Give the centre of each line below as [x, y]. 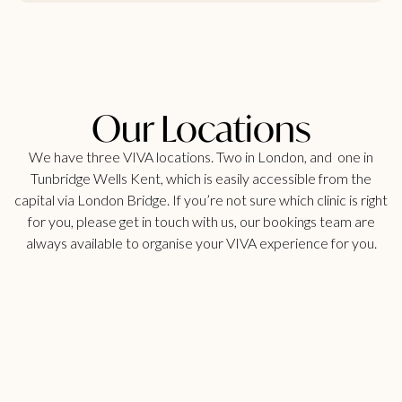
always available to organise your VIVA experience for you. [201, 243]
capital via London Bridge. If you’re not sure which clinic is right [201, 200]
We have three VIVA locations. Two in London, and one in [201, 157]
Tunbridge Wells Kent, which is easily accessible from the [201, 179]
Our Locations [201, 128]
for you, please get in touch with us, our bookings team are [201, 222]
